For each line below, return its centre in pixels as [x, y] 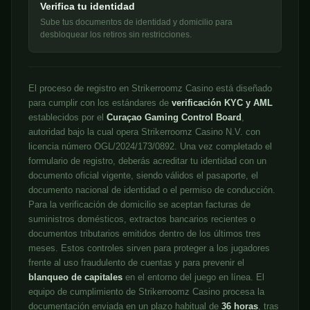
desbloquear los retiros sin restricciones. [116, 35]
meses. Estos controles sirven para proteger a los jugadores [149, 248]
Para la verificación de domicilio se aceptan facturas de [139, 205]
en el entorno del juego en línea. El [193, 277]
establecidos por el [67, 118]
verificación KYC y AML [222, 103]
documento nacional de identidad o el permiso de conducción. [152, 190]
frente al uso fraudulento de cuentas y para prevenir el [136, 263]
